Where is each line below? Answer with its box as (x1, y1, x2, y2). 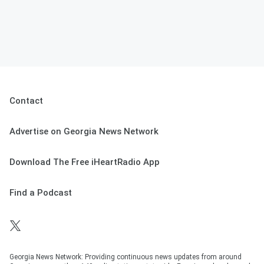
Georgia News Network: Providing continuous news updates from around (9, 253, 242, 262)
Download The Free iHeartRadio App (9, 157, 160, 168)
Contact (9, 95, 43, 107)
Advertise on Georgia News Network (9, 126, 159, 137)
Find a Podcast (9, 187, 72, 199)
